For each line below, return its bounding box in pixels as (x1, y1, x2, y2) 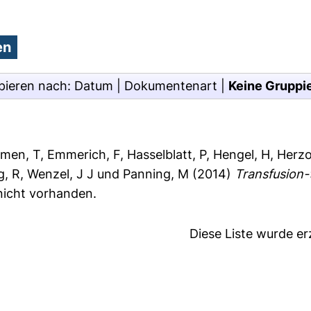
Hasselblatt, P (127, 147, 207, 162)
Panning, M (123, 167, 190, 181)
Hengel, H (213, 147, 271, 162)
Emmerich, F (47, 147, 121, 162)
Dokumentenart (124, 78, 217, 93)
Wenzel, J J (27, 167, 94, 181)
